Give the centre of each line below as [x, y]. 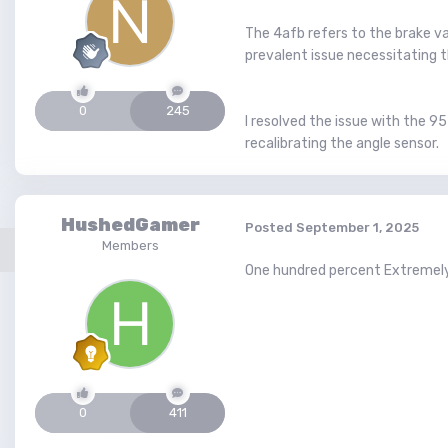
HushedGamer [130, 225]
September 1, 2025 [357, 227]
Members [130, 246]
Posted [270, 227]
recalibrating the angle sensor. [342, 144]
